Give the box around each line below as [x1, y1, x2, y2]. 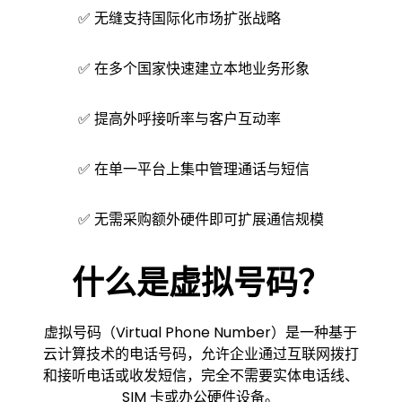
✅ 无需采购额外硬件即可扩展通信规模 [77, 209, 324, 230]
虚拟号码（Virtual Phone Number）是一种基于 [44, 322, 358, 343]
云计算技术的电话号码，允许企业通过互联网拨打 [42, 344, 359, 364]
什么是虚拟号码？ [71, 260, 330, 306]
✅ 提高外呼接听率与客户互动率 [77, 109, 281, 129]
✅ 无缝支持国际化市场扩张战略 [77, 8, 281, 29]
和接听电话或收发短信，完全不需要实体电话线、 [42, 365, 359, 386]
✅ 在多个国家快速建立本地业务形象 [77, 58, 310, 79]
